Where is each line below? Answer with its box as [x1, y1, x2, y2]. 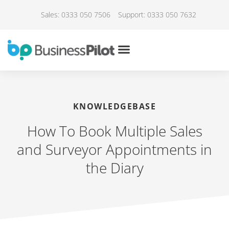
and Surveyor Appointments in [17, 139, 212, 159]
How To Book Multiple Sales [27, 121, 202, 141]
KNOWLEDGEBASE [73, 100, 156, 112]
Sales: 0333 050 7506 [40, 10, 110, 19]
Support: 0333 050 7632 [118, 10, 196, 19]
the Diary [85, 157, 144, 177]
